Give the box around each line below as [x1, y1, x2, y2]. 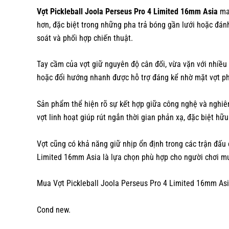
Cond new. [37, 204, 71, 215]
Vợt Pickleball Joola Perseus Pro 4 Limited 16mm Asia [37, 6, 218, 16]
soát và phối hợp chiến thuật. [37, 33, 133, 43]
